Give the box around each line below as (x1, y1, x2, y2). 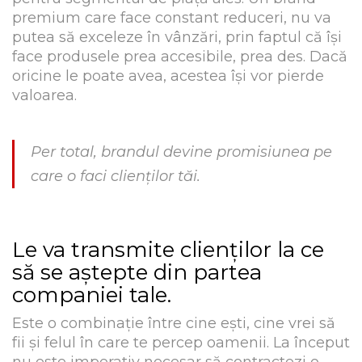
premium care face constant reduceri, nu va (12, 8, 331, 27)
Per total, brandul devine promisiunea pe (31, 142, 332, 161)
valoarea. (12, 86, 77, 104)
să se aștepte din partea (12, 259, 262, 285)
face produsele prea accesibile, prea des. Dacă (12, 47, 347, 65)
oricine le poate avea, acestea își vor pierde (12, 66, 324, 85)
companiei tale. (12, 281, 171, 308)
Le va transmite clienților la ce (12, 236, 324, 263)
